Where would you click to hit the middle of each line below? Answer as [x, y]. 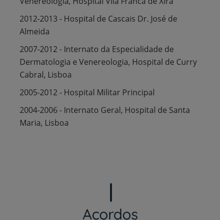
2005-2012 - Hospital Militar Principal [88, 92]
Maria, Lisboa [44, 123]
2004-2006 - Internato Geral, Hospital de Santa [105, 110]
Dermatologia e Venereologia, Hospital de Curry [108, 62]
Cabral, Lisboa [46, 74]
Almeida [35, 31]
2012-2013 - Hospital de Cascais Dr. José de [98, 18]
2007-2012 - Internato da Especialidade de [97, 49]
